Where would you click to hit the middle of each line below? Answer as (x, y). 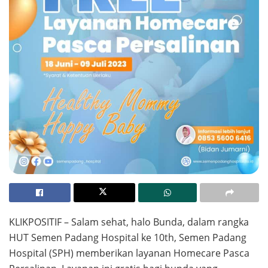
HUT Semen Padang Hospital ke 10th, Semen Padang (128, 237)
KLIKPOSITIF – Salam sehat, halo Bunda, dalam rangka (129, 222)
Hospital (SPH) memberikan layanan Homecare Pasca (129, 253)
